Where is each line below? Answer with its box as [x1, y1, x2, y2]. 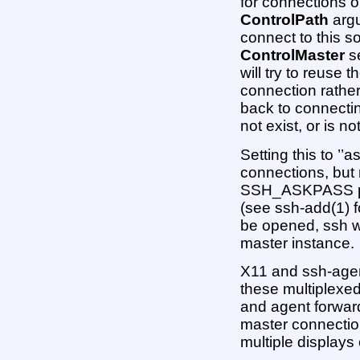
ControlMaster [240, 47, 346, 64]
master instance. [240, 234, 355, 252]
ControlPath [240, 11, 329, 29]
